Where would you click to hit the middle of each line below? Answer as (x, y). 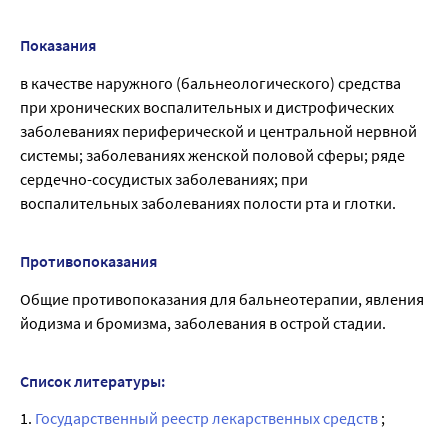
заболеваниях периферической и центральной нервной (218, 131)
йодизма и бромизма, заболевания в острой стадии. (203, 323)
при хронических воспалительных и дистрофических (207, 107)
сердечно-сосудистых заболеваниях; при (164, 179)
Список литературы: (92, 381)
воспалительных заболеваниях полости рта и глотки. (208, 203)
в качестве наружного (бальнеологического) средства (210, 83)
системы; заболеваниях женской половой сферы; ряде (212, 155)
